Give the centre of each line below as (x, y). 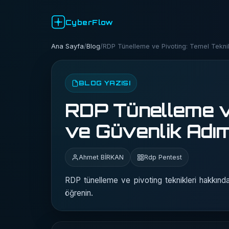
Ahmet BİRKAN (101, 157)
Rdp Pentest (163, 157)
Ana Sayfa (67, 46)
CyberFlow (89, 22)
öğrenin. (79, 193)
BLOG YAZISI (105, 83)
